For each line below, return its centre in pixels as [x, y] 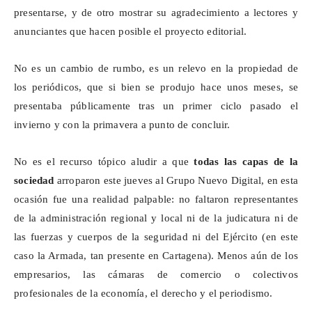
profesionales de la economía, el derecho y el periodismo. [143, 294]
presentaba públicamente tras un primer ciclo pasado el [156, 106]
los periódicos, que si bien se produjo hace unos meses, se [156, 87]
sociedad [34, 181]
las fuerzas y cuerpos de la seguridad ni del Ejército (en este [156, 237]
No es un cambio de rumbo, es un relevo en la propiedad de [156, 69]
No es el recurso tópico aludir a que [104, 162]
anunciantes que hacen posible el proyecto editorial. [131, 32]
